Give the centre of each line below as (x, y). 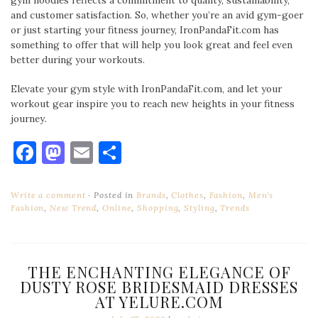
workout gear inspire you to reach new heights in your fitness (153, 104)
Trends (235, 207)
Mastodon (117, 152)
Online (117, 207)
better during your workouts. (78, 60)
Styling (199, 207)
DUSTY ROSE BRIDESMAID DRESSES (159, 286)
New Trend (73, 207)
